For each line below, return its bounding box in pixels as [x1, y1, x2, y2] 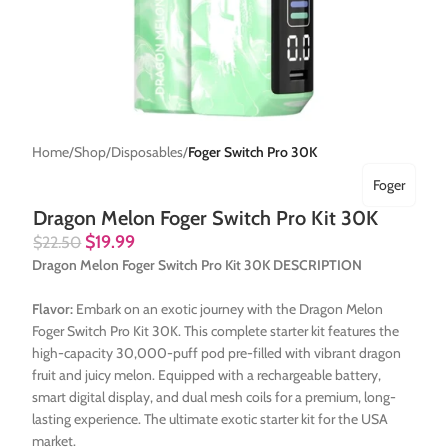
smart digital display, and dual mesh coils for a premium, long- [32, 388, 397, 407]
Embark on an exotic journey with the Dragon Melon [73, 300, 384, 319]
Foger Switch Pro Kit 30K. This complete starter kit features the [32, 322, 400, 341]
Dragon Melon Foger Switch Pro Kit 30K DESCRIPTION [32, 256, 363, 275]
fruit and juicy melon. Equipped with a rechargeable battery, [32, 366, 382, 385]
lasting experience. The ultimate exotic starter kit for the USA [32, 410, 389, 429]
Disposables [111, 143, 184, 162]
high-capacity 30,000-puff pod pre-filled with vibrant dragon [32, 344, 402, 363]
